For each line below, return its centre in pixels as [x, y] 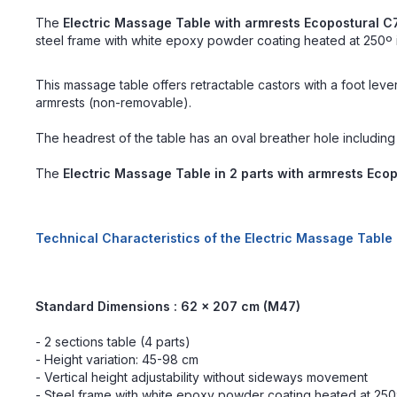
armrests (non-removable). [113, 102]
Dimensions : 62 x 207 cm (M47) [199, 306]
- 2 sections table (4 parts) [113, 342]
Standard [66, 306]
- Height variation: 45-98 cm [117, 359]
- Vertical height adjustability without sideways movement [202, 377]
